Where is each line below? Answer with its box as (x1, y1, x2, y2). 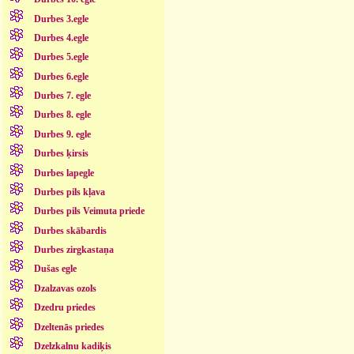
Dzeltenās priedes (33, 321, 104, 333)
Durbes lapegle (33, 167, 94, 179)
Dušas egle (33, 263, 77, 275)
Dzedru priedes (33, 302, 96, 314)
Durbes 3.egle (33, 13, 88, 24)
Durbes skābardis (33, 224, 107, 236)
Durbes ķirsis (33, 148, 88, 160)
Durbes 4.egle (33, 32, 88, 43)
